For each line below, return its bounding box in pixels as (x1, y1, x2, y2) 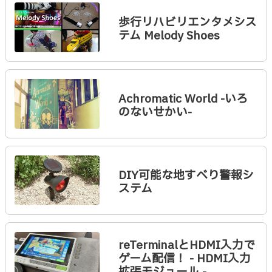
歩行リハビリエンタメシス (118, 13, 257, 31)
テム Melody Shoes (118, 27, 220, 44)
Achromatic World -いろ (118, 90, 248, 107)
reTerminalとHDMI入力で (118, 236, 255, 254)
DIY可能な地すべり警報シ (118, 166, 254, 184)
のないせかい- (118, 103, 192, 121)
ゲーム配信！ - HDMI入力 (118, 250, 251, 267)
